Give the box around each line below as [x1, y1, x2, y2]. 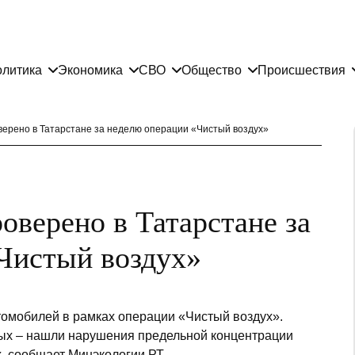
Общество [181, 63, 242, 77]
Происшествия [258, 63, 345, 77]
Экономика [58, 63, 123, 77]
